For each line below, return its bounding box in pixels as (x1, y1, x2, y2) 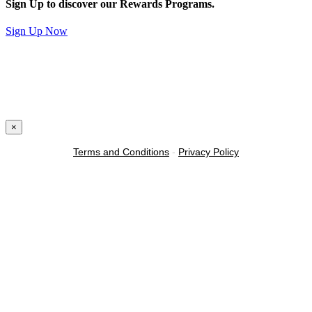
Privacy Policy (178, 146, 239, 158)
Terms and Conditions (73, 146, 169, 158)
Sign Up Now (6, 25, 68, 38)
